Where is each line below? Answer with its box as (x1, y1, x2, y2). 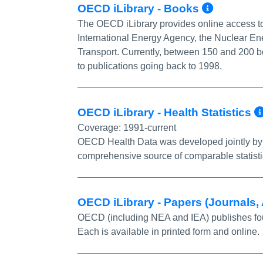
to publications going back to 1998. (77, 60, 222, 71)
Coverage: (77, 122, 123, 133)
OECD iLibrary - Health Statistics (77, 106, 254, 119)
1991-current (123, 122, 176, 133)
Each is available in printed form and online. (77, 226, 259, 237)
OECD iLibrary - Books (77, 2, 202, 15)
